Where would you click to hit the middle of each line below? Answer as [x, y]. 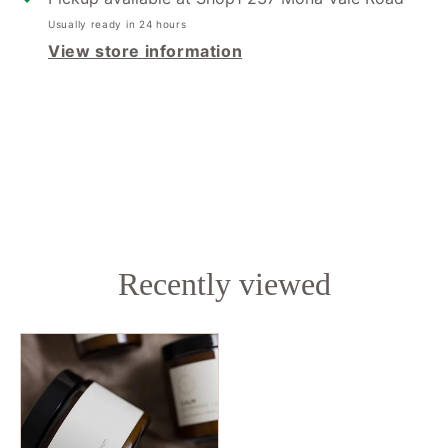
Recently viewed [224, 284]
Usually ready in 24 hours [117, 23]
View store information [145, 50]
